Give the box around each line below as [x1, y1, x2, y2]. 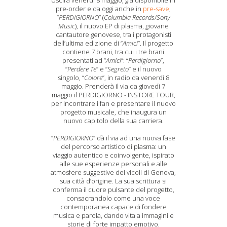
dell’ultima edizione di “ [53, 39, 123, 48]
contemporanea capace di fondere [60, 202, 167, 211]
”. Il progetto [138, 39, 174, 48]
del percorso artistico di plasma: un [60, 142, 166, 151]
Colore [84, 73, 102, 82]
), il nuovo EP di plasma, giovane [74, 21, 169, 30]
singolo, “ [57, 73, 84, 82]
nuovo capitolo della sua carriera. [63, 116, 164, 125]
